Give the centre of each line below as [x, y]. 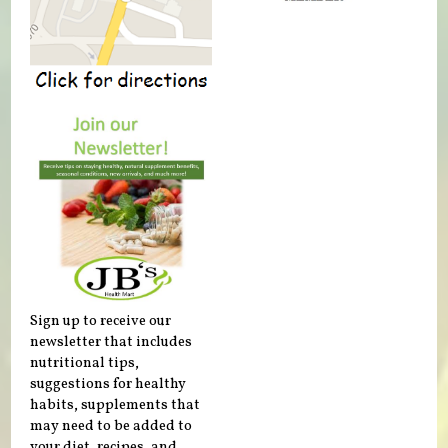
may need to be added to [111, 426]
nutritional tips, [85, 363]
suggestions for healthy [108, 384]
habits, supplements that [115, 405]
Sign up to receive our [101, 321]
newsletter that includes [111, 342]
